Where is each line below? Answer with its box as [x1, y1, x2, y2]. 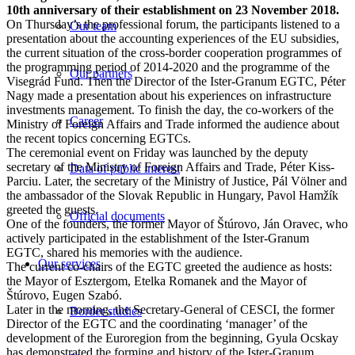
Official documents [70, 209, 165, 223]
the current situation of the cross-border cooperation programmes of [6, 45, 342, 59]
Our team [70, 19, 116, 32]
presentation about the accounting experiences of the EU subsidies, [6, 31, 339, 45]
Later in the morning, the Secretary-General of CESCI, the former [6, 302, 334, 316]
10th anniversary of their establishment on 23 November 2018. [6, 2, 339, 17]
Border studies [70, 304, 142, 318]
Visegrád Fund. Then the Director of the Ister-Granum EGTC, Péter [6, 74, 345, 88]
